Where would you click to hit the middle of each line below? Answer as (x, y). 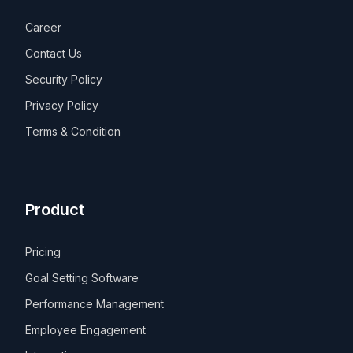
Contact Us (54, 53)
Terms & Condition (73, 131)
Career (44, 27)
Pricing (43, 251)
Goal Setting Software (82, 277)
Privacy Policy (62, 105)
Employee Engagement (86, 329)
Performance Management (95, 303)
